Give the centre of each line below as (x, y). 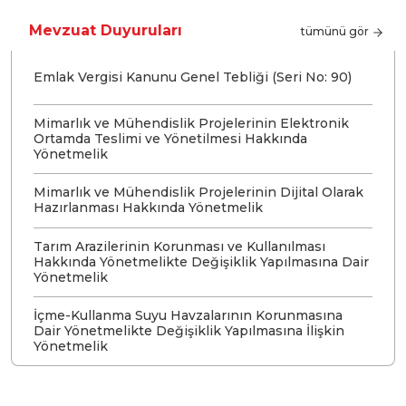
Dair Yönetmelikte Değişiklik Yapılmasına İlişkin (189, 330)
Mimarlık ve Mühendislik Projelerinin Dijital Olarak (198, 193)
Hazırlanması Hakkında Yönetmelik (148, 208)
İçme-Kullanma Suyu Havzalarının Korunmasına (188, 315)
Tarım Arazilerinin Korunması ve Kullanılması (179, 246)
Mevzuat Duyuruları (106, 30)
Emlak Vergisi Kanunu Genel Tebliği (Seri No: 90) (193, 77)
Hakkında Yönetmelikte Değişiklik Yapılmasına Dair (201, 261)
